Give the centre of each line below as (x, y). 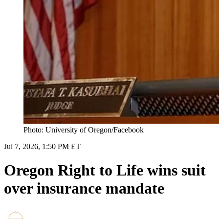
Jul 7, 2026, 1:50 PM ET (42, 146)
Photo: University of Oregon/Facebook (84, 130)
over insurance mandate (84, 188)
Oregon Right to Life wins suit (105, 170)
